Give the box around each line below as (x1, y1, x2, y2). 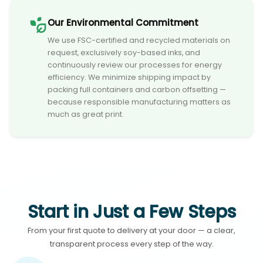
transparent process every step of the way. (49, 238, 214, 250)
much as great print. (48, 109, 124, 119)
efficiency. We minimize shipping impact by (48, 72, 211, 82)
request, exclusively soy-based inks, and (48, 47, 201, 58)
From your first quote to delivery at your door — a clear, (28, 225, 235, 237)
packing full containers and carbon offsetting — (48, 84, 227, 95)
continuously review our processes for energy (48, 59, 222, 70)
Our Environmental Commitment (48, 16, 199, 29)
